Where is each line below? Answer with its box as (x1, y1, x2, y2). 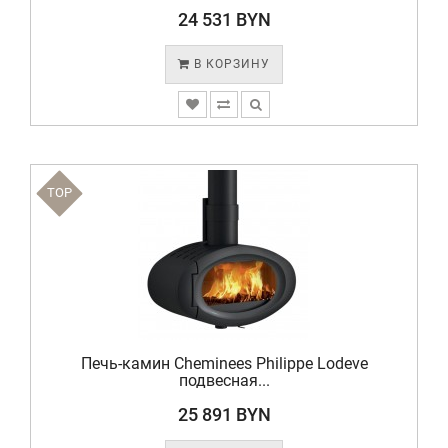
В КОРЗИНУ (190, 57, 270, 71)
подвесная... (178, 371, 270, 390)
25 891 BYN (177, 404, 271, 425)
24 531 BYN (177, 9, 271, 30)
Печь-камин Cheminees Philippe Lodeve (80, 354, 368, 373)
